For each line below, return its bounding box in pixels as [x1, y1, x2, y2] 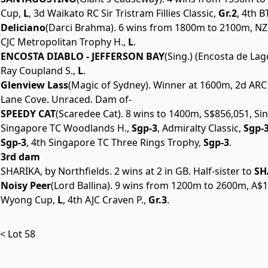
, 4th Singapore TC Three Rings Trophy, [26, 136, 201, 150]
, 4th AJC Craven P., [63, 193, 146, 207]
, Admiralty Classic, [157, 121, 241, 135]
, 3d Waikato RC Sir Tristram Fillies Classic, [29, 7, 216, 20]
